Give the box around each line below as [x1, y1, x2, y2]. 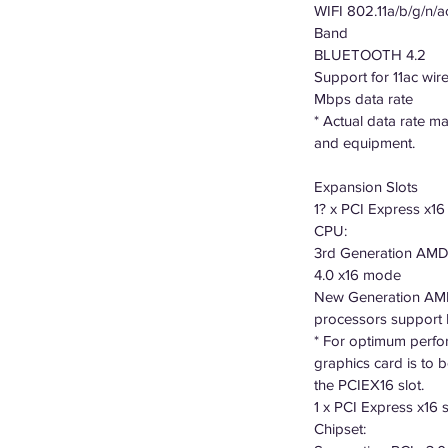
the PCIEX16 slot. [314, 376, 424, 393]
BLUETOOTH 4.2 [314, 46, 426, 63]
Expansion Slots [314, 178, 418, 195]
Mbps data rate [314, 90, 413, 107]
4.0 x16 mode [314, 266, 401, 283]
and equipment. [314, 134, 415, 151]
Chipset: [314, 420, 366, 437]
